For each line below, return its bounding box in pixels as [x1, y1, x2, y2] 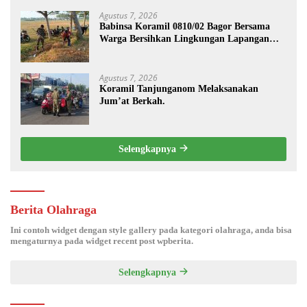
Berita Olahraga [10, 202, 97, 217]
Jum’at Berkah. [99, 95, 165, 106]
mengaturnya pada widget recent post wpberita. [10, 235, 193, 246]
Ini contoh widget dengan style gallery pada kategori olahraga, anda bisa [10, 224, 292, 235]
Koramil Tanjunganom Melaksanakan [99, 83, 258, 94]
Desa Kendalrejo [99, 45, 168, 56]
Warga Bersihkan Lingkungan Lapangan [99, 33, 269, 44]
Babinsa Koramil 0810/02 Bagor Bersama [99, 21, 270, 32]
